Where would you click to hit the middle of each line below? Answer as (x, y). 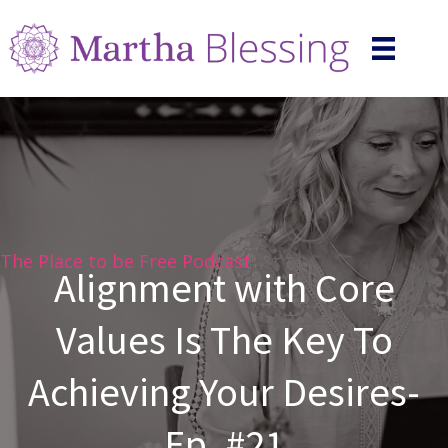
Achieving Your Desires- (224, 391)
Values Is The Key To (224, 339)
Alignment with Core (224, 287)
